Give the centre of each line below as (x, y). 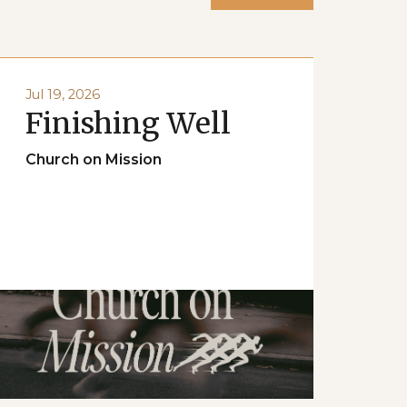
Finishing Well (129, 123)
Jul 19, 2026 (63, 94)
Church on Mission (94, 159)
